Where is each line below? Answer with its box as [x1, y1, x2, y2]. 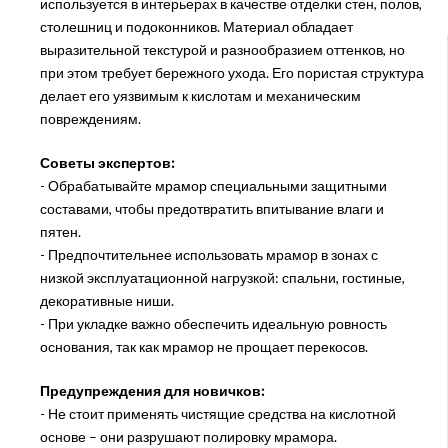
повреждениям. [39, 109, 141, 127]
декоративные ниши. [39, 291, 174, 309]
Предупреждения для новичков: [39, 381, 265, 399]
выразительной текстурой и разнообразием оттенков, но [39, 40, 405, 58]
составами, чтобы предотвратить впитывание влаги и [39, 199, 384, 217]
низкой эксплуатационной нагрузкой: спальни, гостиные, [39, 268, 405, 286]
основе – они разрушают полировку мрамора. [39, 427, 337, 445]
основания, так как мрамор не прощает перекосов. [39, 337, 368, 355]
